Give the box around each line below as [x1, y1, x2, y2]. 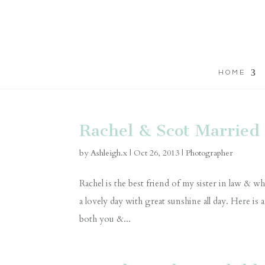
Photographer [186, 147, 234, 159]
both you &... [79, 213, 131, 225]
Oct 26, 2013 [134, 147, 180, 159]
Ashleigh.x [91, 147, 128, 159]
